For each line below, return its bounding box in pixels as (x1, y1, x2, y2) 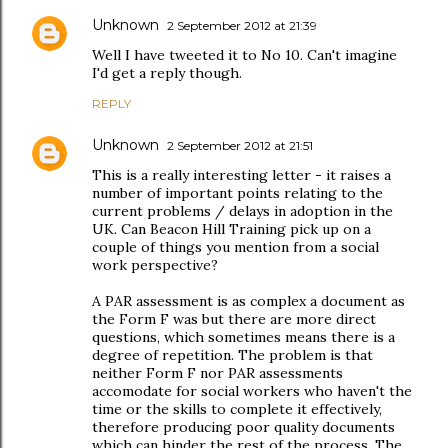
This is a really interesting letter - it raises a (92, 166, 391, 184)
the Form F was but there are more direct (92, 310, 376, 328)
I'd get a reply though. (92, 64, 242, 82)
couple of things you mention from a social (92, 238, 379, 256)
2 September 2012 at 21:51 (167, 138, 313, 153)
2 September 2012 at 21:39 (167, 18, 317, 33)
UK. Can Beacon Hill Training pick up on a (92, 220, 371, 238)
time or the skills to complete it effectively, (92, 400, 382, 418)
